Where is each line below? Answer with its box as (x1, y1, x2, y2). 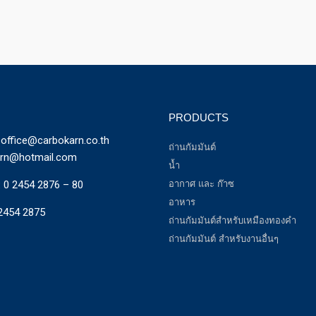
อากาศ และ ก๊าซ (169, 178, 234, 190)
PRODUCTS (169, 111, 229, 124)
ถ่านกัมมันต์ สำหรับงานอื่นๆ (169, 233, 279, 245)
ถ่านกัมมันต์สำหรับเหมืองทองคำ (169, 215, 296, 226)
